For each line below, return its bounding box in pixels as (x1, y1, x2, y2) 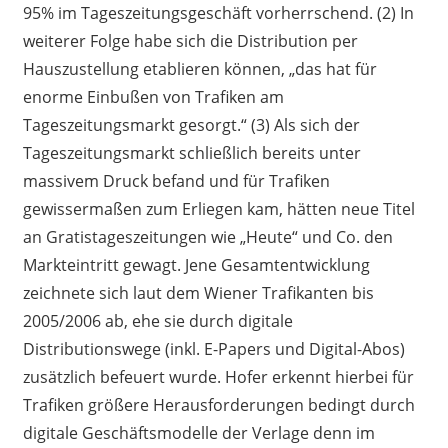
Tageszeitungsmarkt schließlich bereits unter (22, 142, 361, 165)
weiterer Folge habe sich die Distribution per (22, 30, 358, 53)
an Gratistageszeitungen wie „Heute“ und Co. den (22, 226, 393, 249)
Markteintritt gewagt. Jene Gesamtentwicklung (22, 254, 370, 277)
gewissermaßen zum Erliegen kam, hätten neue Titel (22, 198, 415, 221)
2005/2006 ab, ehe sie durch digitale (22, 310, 293, 333)
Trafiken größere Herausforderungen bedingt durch (22, 394, 415, 417)
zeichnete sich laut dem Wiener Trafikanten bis (22, 282, 374, 305)
